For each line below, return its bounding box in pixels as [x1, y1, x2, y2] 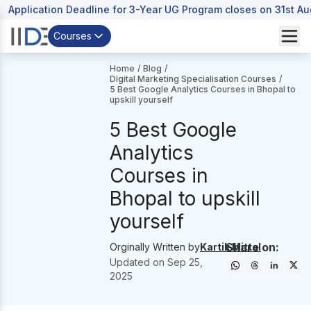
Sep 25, [167, 256, 203, 268]
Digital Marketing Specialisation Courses [110, 74, 277, 84]
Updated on [110, 256, 168, 268]
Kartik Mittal [200, 241, 262, 253]
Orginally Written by [110, 241, 201, 253]
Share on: [225, 240, 279, 254]
